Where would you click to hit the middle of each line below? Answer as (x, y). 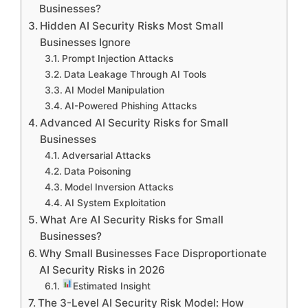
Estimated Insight (111, 286)
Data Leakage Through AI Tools (135, 75)
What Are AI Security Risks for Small (132, 220)
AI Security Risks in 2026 (102, 270)
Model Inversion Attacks (119, 187)
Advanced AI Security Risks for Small (134, 123)
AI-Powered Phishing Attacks (130, 106)
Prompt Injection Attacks (117, 59)
